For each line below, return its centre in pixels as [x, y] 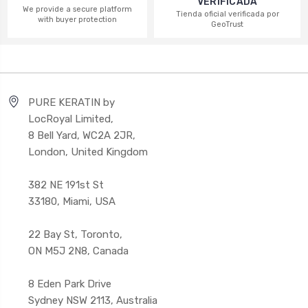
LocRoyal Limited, [71, 119]
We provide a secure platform [77, 9]
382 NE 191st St [66, 185]
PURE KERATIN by [71, 102]
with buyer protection [77, 19]
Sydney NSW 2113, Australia [93, 300]
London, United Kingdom [88, 152]
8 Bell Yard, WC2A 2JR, [82, 135]
